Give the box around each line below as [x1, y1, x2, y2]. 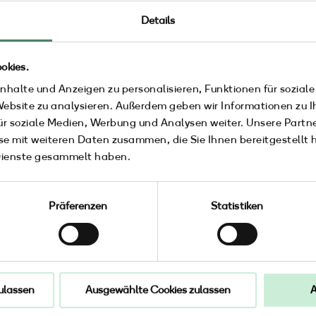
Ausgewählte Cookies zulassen [85, 284, 231, 297]
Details [140, 14, 176, 28]
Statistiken [210, 200, 264, 213]
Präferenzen [49, 200, 108, 213]
